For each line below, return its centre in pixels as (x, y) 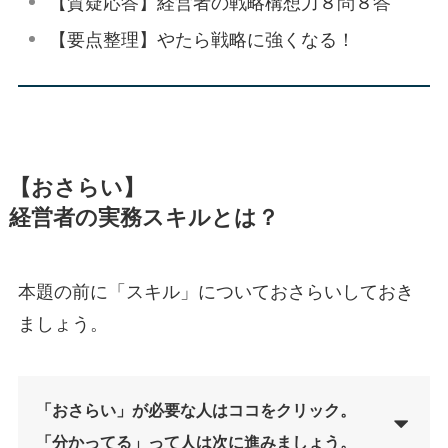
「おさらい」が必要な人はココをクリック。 (195, 409)
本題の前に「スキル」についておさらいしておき (215, 292)
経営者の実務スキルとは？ (143, 218)
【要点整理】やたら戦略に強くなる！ (202, 39)
